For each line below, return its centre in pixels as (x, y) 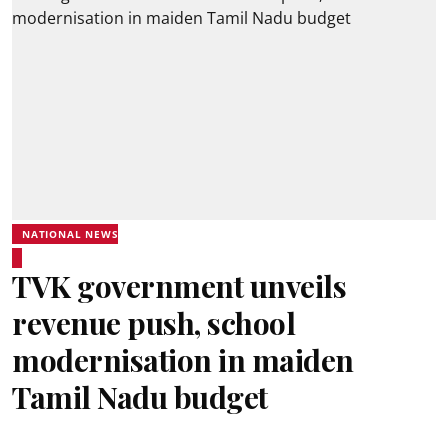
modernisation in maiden (183, 360)
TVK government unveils (179, 286)
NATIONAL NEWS (70, 234)
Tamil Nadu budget (140, 397)
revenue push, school (153, 323)
